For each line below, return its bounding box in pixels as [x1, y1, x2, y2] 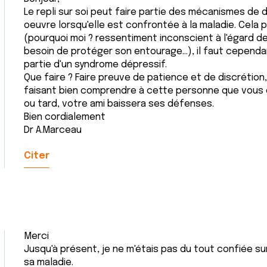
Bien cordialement [24, 112, 105, 122]
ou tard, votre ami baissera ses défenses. [24, 99, 214, 109]
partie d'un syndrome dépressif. [24, 60, 167, 70]
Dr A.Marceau [24, 125, 82, 135]
